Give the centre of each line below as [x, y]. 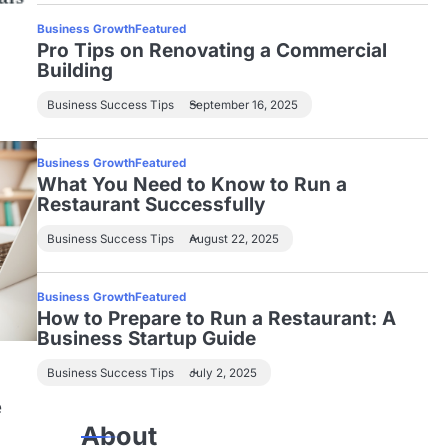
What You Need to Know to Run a [191, 184]
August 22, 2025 [233, 239]
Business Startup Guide [146, 338]
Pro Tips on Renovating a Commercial [211, 50]
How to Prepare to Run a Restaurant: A [216, 318]
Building [74, 70]
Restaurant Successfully [150, 204]
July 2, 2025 [222, 373]
